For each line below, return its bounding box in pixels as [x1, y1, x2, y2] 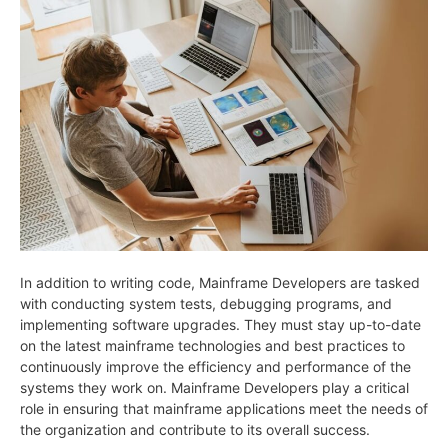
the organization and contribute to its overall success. [20, 420, 370, 438]
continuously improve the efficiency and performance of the [20, 357, 411, 375]
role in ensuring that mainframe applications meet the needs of [20, 399, 428, 417]
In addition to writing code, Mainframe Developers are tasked [20, 273, 420, 291]
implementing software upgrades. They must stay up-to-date [20, 315, 421, 333]
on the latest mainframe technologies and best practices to [20, 336, 405, 354]
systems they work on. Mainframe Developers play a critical [20, 378, 409, 396]
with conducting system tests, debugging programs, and [20, 294, 392, 312]
